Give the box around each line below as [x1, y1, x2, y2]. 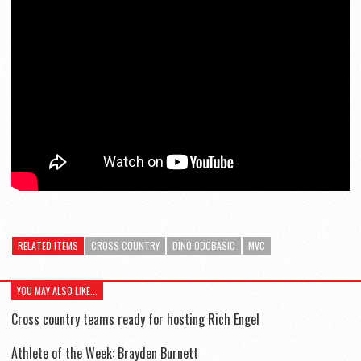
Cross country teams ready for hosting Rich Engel [11, 309, 259, 329]
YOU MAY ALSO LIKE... [17, 284, 98, 297]
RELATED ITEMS [18, 239, 78, 252]
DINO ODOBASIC [172, 239, 235, 252]
